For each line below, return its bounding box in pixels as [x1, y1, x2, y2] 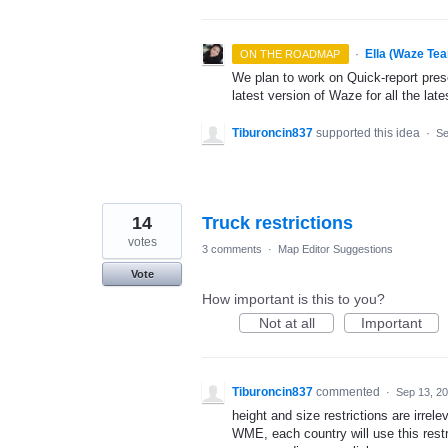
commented [316, 385, 383, 400]
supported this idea [316, 126, 423, 141]
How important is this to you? [202, 291, 385, 308]
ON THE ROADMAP [240, 48, 341, 61]
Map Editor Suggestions [278, 243, 393, 256]
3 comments [202, 243, 262, 256]
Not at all [258, 315, 315, 332]
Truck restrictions [202, 213, 353, 234]
